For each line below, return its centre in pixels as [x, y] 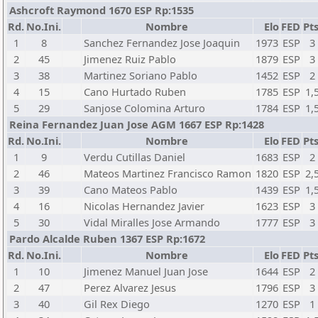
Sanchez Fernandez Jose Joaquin [162, 43]
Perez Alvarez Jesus [130, 287]
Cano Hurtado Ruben [135, 92]
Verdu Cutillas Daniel [135, 157]
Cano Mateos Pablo [131, 190]
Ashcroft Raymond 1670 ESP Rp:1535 [102, 10]
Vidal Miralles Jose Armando [152, 222]
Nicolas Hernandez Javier [144, 206]
